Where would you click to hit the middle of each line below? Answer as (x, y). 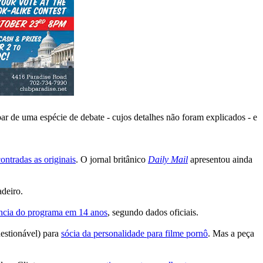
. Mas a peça (231, 233)
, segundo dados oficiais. (153, 212)
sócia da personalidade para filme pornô (134, 233)
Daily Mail (168, 159)
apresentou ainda (221, 159)
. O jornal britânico (112, 159)
